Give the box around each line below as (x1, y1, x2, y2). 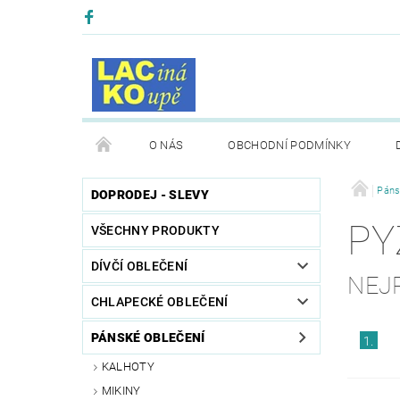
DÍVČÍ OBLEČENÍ (90, 259, 188, 274)
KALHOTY (101, 360, 155, 374)
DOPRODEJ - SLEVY (90, 187, 209, 203)
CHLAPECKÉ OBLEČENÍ (90, 295, 229, 310)
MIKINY (101, 383, 141, 397)
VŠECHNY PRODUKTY (90, 223, 220, 238)
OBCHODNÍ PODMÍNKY (228, 138, 351, 153)
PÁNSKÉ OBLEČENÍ (90, 330, 205, 346)
